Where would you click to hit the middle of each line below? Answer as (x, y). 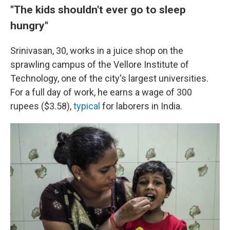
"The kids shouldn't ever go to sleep (98, 9)
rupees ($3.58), (42, 106)
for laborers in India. (141, 106)
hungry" (29, 25)
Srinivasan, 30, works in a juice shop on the (97, 51)
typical (87, 106)
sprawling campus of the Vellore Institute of (100, 64)
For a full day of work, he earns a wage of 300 (101, 92)
